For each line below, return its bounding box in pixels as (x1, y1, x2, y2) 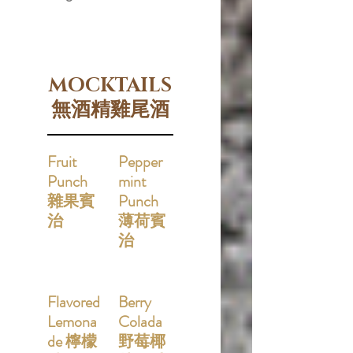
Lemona (47, 310, 97, 333)
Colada (118, 310, 162, 333)
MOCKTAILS (49, 72, 172, 98)
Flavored (47, 291, 100, 314)
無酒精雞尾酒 (51, 97, 169, 123)
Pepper (118, 150, 162, 173)
